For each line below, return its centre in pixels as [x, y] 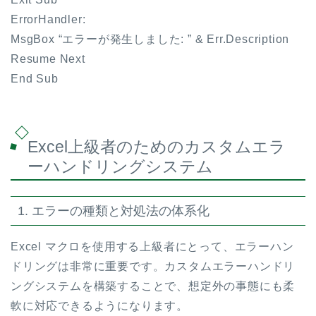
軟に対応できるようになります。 [99, 306]
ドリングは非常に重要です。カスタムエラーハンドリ [153, 267]
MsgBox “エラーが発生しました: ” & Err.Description [150, 39]
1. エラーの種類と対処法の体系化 [114, 211]
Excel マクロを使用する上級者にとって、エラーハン [152, 247]
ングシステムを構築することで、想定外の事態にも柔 [153, 286]
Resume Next [48, 59]
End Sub [35, 79]
